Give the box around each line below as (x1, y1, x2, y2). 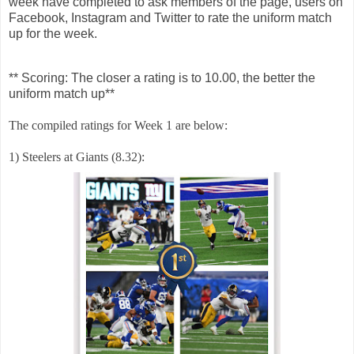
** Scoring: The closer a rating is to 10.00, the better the (9, 71, 315, 85)
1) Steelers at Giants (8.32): (9, 150, 148, 164)
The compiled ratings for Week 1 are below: (9, 119, 228, 133)
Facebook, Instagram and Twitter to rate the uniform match (9, 11, 332, 25)
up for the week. (9, 27, 97, 41)
